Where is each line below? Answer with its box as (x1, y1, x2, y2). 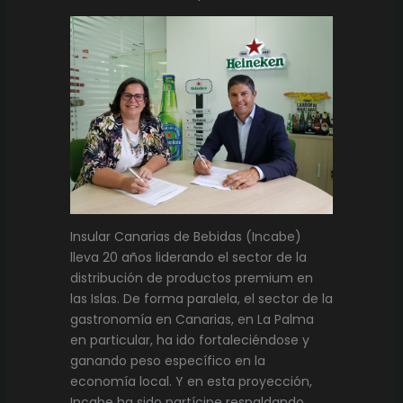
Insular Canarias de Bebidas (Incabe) (69, 228, 301, 246)
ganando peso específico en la (69, 352, 265, 371)
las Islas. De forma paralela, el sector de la (69, 290, 333, 309)
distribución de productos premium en (69, 269, 313, 288)
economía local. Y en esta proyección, (69, 372, 312, 391)
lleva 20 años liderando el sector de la (69, 248, 307, 267)
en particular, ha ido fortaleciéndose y (69, 331, 309, 350)
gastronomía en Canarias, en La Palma (69, 310, 314, 329)
